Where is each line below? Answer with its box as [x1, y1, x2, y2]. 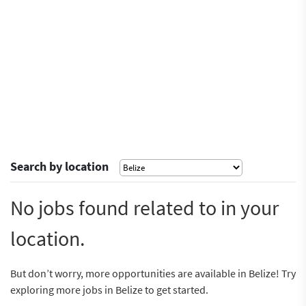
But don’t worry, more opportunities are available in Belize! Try [10, 266, 296, 280]
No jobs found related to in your [10, 195, 279, 221]
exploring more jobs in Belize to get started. [10, 283, 208, 296]
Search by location [10, 158, 117, 174]
